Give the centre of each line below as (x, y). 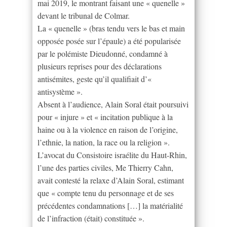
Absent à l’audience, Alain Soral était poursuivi (113, 104)
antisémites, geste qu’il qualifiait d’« (94, 79)
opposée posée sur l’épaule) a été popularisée (109, 41)
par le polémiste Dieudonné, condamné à (103, 53)
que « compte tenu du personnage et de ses (106, 193)
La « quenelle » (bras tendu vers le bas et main (111, 28)
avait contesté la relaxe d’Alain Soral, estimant (111, 180)
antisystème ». (60, 91)
